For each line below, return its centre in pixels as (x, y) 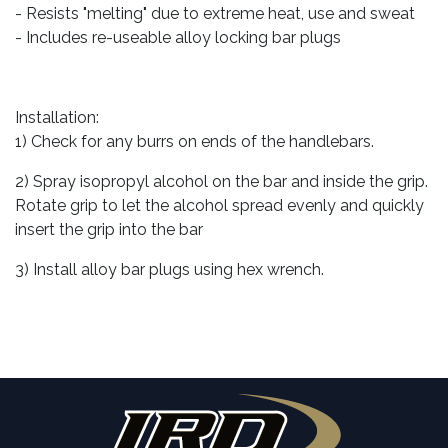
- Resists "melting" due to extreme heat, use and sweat (215, 14)
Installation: (57, 118)
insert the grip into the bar (109, 230)
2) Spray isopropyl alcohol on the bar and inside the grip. (221, 182)
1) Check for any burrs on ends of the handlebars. (194, 142)
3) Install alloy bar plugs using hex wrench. (169, 270)
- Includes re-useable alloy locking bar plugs (178, 38)
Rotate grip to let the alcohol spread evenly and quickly (219, 206)
